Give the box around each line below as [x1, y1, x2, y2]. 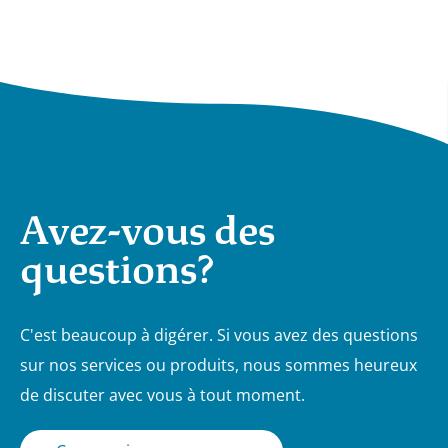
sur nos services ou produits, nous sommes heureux [20, 353, 417, 376]
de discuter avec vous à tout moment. [20, 383, 305, 406]
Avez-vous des [20, 205, 275, 256]
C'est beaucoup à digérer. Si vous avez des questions [20, 323, 418, 346]
